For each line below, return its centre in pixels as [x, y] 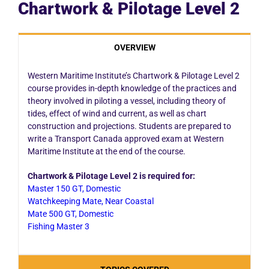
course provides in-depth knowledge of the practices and [132, 88]
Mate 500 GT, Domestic [70, 213]
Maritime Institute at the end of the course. [106, 151]
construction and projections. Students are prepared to [129, 126]
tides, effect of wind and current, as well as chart [117, 113]
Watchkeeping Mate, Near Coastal [90, 201]
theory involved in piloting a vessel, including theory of [126, 101]
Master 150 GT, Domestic [74, 188]
